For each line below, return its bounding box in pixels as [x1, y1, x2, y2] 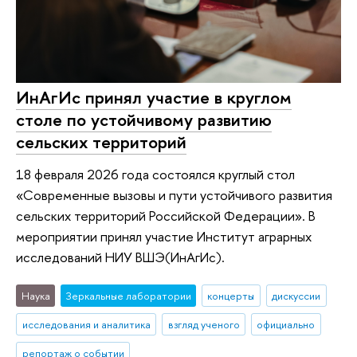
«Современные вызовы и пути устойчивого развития [16, 185, 332, 204]
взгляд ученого [167, 317, 240, 332]
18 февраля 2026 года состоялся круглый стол [16, 164, 295, 183]
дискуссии [272, 288, 321, 304]
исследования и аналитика [22, 317, 151, 332]
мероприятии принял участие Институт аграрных [16, 226, 312, 245]
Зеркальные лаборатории [65, 288, 191, 304]
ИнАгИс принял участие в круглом [16, 85, 292, 110]
